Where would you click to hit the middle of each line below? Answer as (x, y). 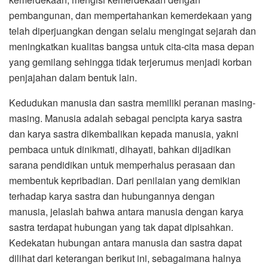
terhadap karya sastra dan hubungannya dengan (112, 196)
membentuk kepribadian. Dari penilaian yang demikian (125, 180)
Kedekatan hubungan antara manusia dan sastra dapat (125, 242)
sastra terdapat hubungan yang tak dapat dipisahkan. (121, 227)
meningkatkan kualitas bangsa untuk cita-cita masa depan (132, 46)
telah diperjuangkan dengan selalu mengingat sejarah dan (133, 31)
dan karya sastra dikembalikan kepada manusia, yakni (124, 133)
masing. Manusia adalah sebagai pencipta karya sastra (126, 118)
